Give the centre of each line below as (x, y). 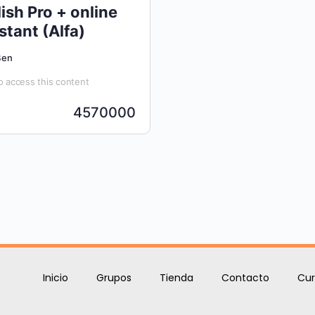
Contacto (246, 277)
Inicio (56, 277)
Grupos (114, 277)
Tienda (177, 277)
